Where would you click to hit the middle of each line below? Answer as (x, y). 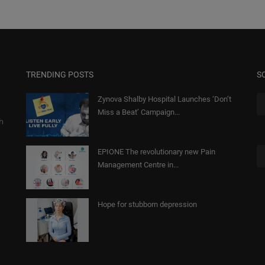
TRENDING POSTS (60, 75)
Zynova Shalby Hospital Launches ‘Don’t (164, 99)
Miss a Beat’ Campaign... (139, 112)
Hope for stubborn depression (147, 205)
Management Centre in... (138, 165)
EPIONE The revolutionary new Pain (156, 152)
